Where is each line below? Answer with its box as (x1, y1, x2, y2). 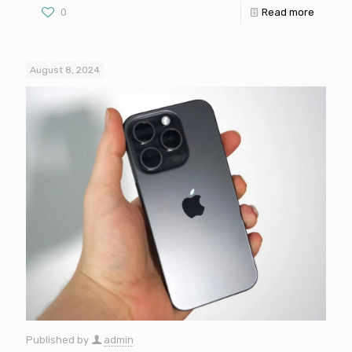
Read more (262, 5, 314, 18)
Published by (26, 334, 91, 346)
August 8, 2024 (30, 64, 100, 75)
